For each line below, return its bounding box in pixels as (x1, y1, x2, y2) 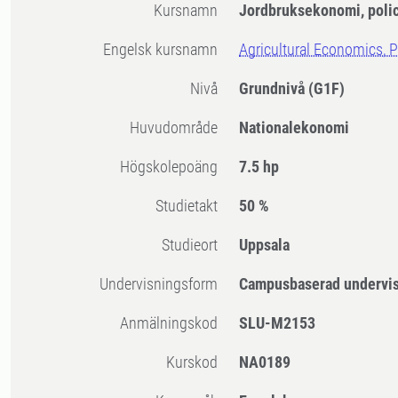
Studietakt (163, 196, 219, 216)
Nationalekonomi (239, 118, 350, 138)
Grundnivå (239, 79, 309, 99)
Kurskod (175, 353, 219, 372)
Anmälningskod (129, 314, 219, 333)
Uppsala (239, 235, 291, 255)
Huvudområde (139, 118, 219, 138)
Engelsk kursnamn (111, 40, 219, 60)
